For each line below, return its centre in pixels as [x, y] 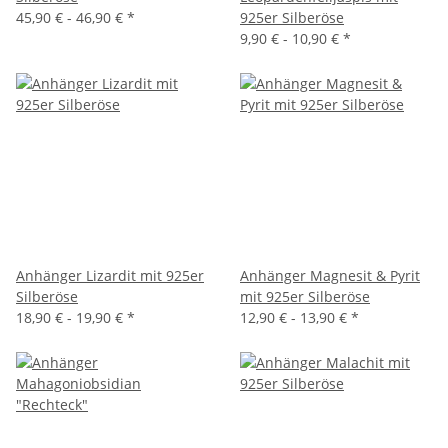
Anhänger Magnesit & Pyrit [330, 275]
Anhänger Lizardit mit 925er [110, 275]
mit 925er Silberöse [305, 296]
